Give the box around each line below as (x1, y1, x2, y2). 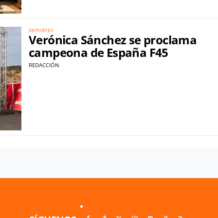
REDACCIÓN (29, 61, 59, 69)
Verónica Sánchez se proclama (29, 32, 197, 48)
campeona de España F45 (29, 44, 168, 61)
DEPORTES (29, 27, 53, 34)
